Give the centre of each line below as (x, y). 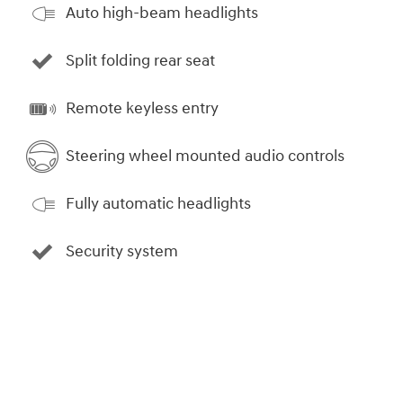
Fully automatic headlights (158, 204)
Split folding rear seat (140, 61)
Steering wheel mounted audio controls (205, 157)
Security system (122, 252)
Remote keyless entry (142, 109)
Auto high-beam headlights (162, 13)
